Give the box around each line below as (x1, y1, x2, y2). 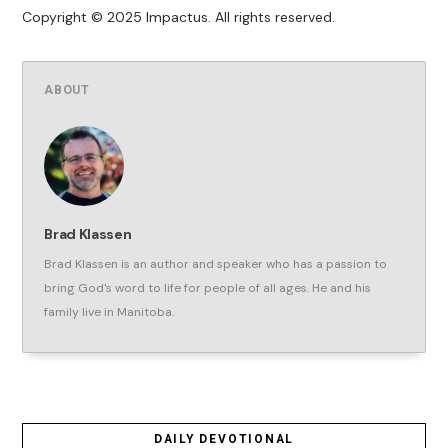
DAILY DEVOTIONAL (153, 431, 295, 446)
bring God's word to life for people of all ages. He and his (44, 280, 372, 297)
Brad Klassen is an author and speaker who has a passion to (44, 256, 388, 273)
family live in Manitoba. (44, 304, 175, 321)
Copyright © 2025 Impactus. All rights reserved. (22, 8, 336, 27)
